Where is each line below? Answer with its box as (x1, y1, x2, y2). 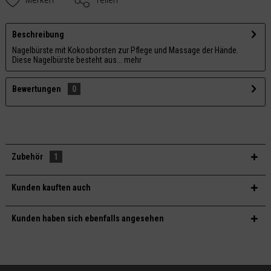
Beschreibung (11, 29, 64, 39)
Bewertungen (11, 83, 61, 94)
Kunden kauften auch (11, 182, 91, 192)
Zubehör (11, 151, 45, 162)
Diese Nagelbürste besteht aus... (11, 54, 122, 65)
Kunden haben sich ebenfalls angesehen (11, 213, 164, 223)
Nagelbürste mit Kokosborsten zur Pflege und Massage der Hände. (11, 45, 238, 55)
